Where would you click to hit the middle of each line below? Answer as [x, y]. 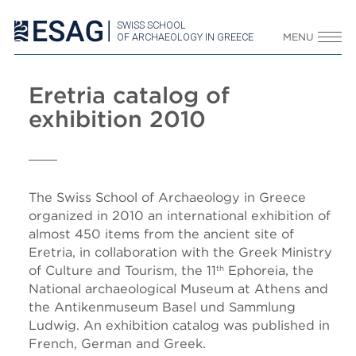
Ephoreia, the [269, 270]
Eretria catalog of [129, 95]
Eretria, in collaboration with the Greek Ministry [180, 252]
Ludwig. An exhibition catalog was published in [179, 325]
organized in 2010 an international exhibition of [180, 215]
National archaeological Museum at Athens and [178, 288]
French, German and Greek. [117, 343]
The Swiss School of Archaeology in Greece [167, 197]
